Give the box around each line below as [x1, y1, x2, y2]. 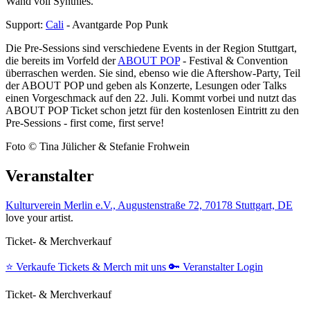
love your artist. [6, 211, 73, 224]
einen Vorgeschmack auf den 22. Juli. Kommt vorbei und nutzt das [6, 92, 296, 104]
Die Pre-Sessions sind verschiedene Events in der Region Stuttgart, [6, 42, 297, 54]
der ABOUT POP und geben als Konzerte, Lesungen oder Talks [6, 80, 286, 91]
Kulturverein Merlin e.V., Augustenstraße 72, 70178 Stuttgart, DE [6, 199, 293, 211]
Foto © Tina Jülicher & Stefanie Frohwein [6, 140, 190, 152]
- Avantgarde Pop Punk [64, 19, 168, 30]
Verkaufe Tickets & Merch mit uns [16, 260, 166, 273]
